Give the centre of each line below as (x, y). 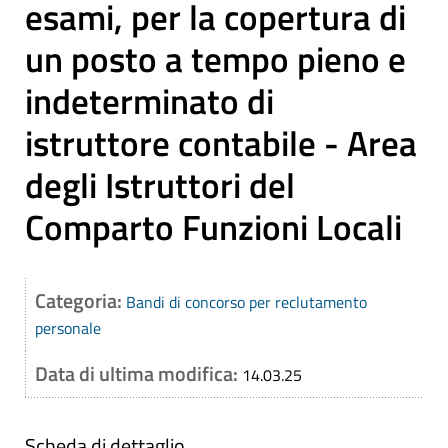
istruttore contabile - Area (221, 143)
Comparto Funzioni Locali (213, 227)
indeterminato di (149, 101)
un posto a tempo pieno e (215, 59)
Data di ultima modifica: (138, 373)
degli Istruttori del (160, 185)
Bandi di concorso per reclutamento (246, 302)
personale (68, 328)
